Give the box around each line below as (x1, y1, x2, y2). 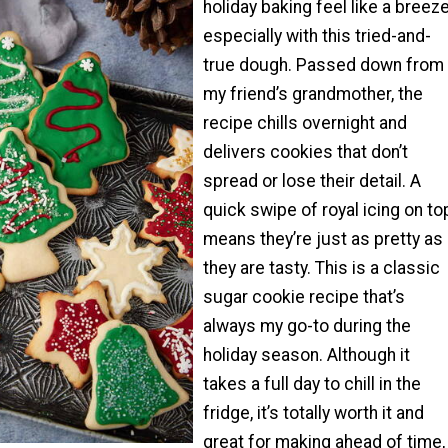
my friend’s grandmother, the (203, 84, 423, 105)
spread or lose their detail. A (203, 171, 421, 192)
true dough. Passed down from (203, 55, 444, 76)
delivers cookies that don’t (203, 142, 408, 163)
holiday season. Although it (203, 345, 410, 366)
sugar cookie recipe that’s (203, 287, 405, 308)
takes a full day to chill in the (203, 374, 421, 395)
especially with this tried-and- (203, 26, 431, 47)
